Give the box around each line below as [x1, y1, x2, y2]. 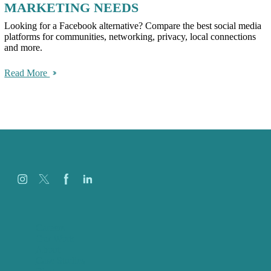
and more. [4, 42, 43, 53]
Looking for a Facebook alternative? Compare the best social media [4, 21, 262, 31]
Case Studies [35, 255, 85, 266]
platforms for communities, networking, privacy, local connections [4, 31, 256, 42]
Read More [4, 68, 50, 79]
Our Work [35, 233, 74, 244]
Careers [35, 223, 65, 233]
